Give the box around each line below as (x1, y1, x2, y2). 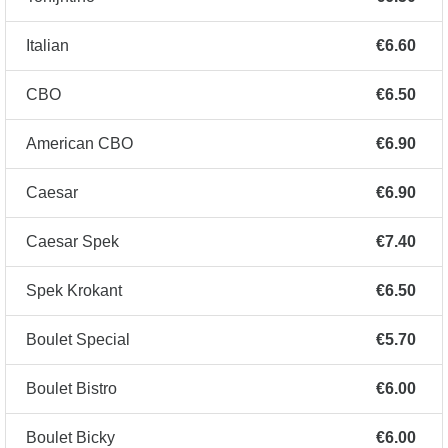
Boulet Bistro (26, 380, 117, 398)
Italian (26, 37, 69, 55)
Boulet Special (26, 331, 130, 349)
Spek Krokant (26, 282, 122, 300)
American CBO (26, 135, 133, 153)
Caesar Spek (26, 233, 119, 251)
